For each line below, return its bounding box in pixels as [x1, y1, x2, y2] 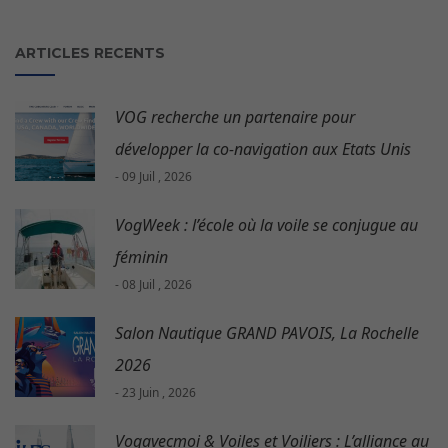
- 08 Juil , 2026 [115, 276, 192, 294]
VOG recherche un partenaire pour [115, 106, 355, 129]
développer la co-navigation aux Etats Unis [115, 138, 411, 161]
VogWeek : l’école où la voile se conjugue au [115, 214, 418, 237]
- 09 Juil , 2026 [115, 168, 192, 186]
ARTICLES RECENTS [15, 44, 165, 63]
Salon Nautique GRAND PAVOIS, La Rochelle [115, 322, 419, 345]
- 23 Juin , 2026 [115, 384, 196, 402]
